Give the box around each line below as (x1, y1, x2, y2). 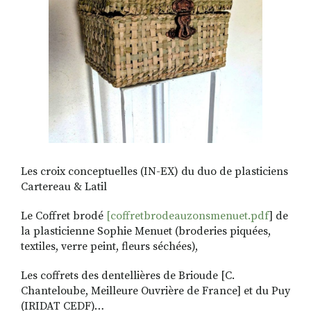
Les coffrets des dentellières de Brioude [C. (21, 268, 235, 283)
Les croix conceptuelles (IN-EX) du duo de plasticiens (21, 164, 288, 178)
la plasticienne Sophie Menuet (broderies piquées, (21, 224, 271, 238)
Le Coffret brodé (21, 208, 106, 223)
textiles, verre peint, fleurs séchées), (21, 239, 198, 253)
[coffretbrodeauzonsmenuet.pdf (106, 208, 269, 223)
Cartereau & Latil (21, 179, 107, 194)
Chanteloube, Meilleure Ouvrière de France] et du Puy (21, 283, 290, 298)
